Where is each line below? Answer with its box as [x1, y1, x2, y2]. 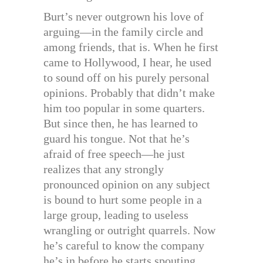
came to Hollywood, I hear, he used [43, 56, 211, 69]
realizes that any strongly [43, 163, 164, 176]
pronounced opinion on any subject [43, 178, 210, 191]
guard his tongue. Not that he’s [43, 132, 190, 146]
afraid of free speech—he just [43, 147, 185, 161]
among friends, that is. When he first [43, 41, 218, 54]
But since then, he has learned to [43, 117, 198, 130]
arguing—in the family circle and [43, 25, 203, 39]
